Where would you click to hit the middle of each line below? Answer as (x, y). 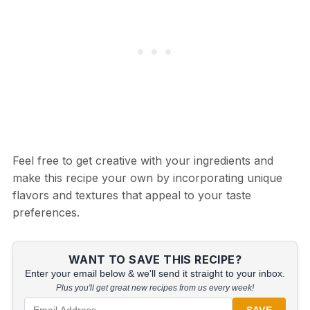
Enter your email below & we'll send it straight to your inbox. (155, 274)
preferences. (46, 213)
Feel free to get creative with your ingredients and (143, 161)
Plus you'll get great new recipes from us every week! (155, 288)
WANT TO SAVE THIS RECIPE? (155, 260)
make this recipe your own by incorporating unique (147, 178)
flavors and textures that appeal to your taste (131, 195)
